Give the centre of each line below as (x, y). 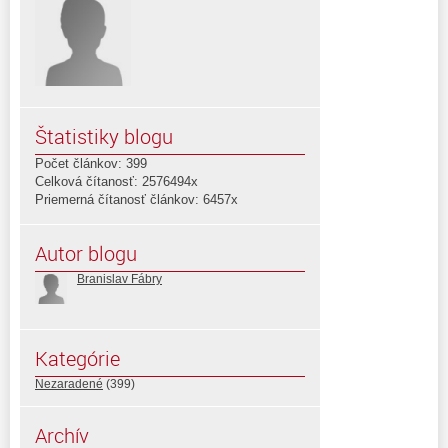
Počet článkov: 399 (91, 163)
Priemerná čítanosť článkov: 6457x (136, 199)
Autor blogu (86, 253)
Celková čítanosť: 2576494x (116, 181)
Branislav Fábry (119, 278)
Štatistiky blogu (104, 136)
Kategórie (77, 358)
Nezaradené (69, 383)
